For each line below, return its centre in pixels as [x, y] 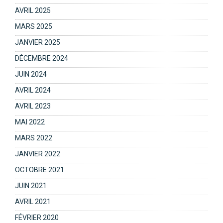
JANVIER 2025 [38, 42]
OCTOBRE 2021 [40, 170]
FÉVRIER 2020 [37, 218]
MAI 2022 [30, 122]
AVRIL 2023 [33, 106]
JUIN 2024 [31, 74]
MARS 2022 [34, 138]
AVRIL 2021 [33, 202]
